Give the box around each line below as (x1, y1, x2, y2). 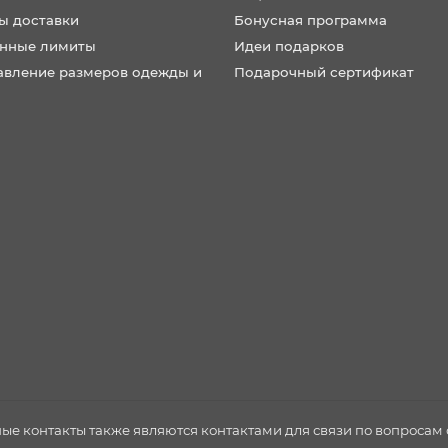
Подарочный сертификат (234, 64, 414, 80)
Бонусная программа (234, 12, 387, 28)
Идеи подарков (234, 38, 344, 54)
